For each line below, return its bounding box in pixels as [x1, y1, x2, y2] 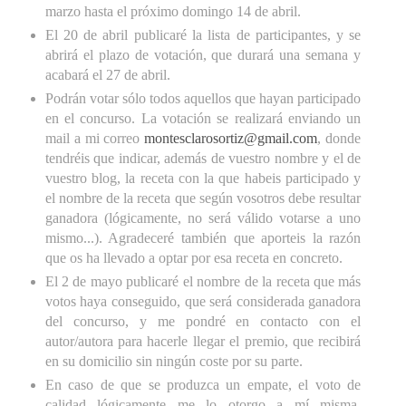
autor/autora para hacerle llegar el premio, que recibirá [44, 333, 362, 350]
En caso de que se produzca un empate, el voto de [44, 376, 362, 392]
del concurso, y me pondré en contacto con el [44, 314, 362, 330]
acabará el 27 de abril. [44, 67, 170, 83]
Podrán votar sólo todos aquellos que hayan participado [44, 91, 362, 107]
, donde [317, 130, 362, 147]
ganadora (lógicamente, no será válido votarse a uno [44, 210, 362, 227]
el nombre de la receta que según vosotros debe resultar [44, 190, 362, 207]
